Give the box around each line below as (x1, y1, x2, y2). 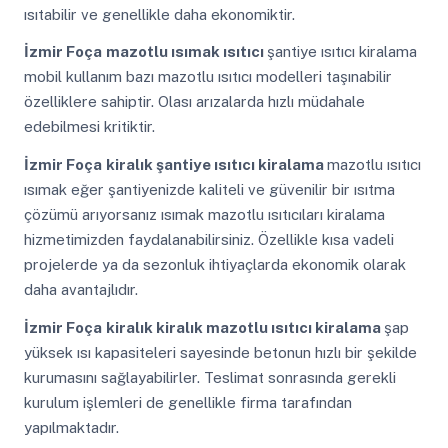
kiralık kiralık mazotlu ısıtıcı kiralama (105, 318, 384, 336)
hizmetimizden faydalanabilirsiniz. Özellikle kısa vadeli (23, 231, 394, 249)
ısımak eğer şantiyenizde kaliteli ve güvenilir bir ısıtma (23, 181, 395, 199)
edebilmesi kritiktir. (23, 118, 155, 136)
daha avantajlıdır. (23, 281, 138, 299)
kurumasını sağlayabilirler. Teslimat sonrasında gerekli (23, 368, 396, 386)
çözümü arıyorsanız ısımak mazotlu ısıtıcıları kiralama (23, 206, 385, 224)
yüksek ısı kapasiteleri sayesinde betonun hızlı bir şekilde (23, 343, 417, 361)
